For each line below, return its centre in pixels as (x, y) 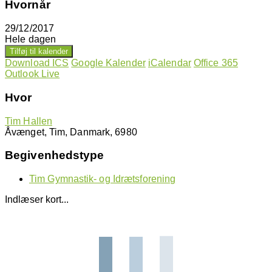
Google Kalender (108, 63)
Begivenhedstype (55, 155)
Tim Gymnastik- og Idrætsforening (103, 178)
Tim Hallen (29, 121)
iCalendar (169, 63)
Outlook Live (32, 74)
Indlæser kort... (37, 199)
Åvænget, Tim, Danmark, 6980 (71, 132)
